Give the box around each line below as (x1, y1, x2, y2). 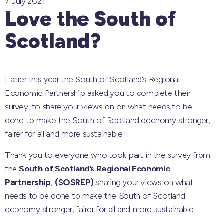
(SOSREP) (54, 177, 93, 187)
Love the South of (5, 6, 176, 31)
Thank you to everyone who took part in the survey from (5, 150, 210, 160)
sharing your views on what (93, 177, 194, 187)
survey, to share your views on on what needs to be (5, 101, 192, 112)
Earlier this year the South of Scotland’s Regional (5, 74, 180, 85)
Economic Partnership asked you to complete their (5, 88, 191, 98)
